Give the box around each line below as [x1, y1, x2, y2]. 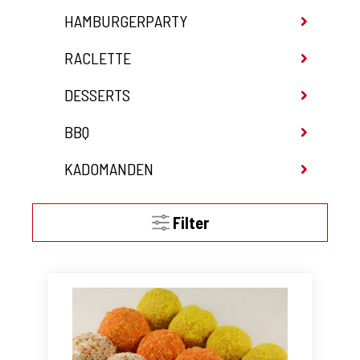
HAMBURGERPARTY [64, 11, 187, 31]
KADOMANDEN [64, 159, 153, 179]
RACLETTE [64, 48, 131, 68]
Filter [172, 213, 209, 233]
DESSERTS [64, 85, 130, 105]
